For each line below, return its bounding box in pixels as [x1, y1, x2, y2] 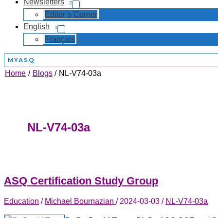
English [23, 22, 50, 31]
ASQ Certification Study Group [4, 175, 158, 187]
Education [4, 197, 39, 206]
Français [45, 35, 75, 43]
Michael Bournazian [45, 197, 116, 206]
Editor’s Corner [45, 10, 97, 18]
